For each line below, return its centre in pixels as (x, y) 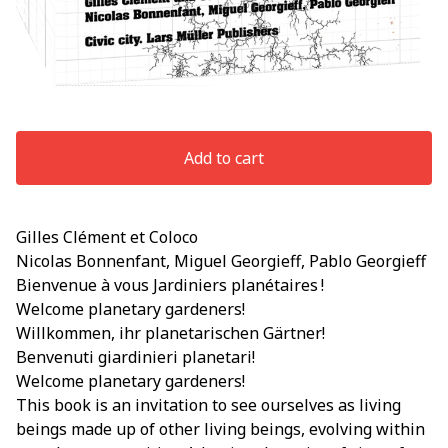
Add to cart (224, 157)
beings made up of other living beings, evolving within (220, 428)
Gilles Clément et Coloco (107, 236)
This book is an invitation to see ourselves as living (208, 404)
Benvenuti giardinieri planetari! (135, 356)
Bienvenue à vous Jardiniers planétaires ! (170, 284)
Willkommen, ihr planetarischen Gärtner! (170, 332)
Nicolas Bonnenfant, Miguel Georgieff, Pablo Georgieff (221, 260)
